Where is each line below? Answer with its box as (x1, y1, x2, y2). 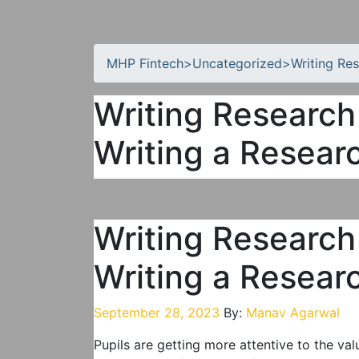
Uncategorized (192, 55, 282, 71)
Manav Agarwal (246, 305, 340, 321)
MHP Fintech (107, 55, 184, 71)
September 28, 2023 (94, 305, 220, 321)
